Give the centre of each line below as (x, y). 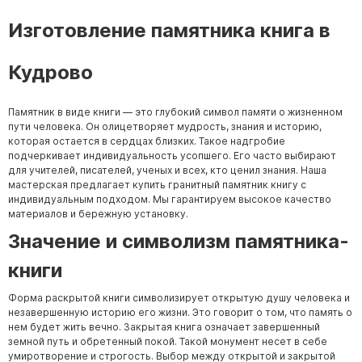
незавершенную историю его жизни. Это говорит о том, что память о (180, 313)
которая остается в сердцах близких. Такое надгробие (147, 141)
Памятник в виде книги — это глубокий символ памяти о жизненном (175, 112)
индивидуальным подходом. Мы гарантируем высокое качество (170, 199)
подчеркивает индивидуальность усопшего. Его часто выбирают (172, 155)
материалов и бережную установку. (98, 213)
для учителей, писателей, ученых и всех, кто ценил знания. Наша (167, 170)
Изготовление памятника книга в (169, 30)
